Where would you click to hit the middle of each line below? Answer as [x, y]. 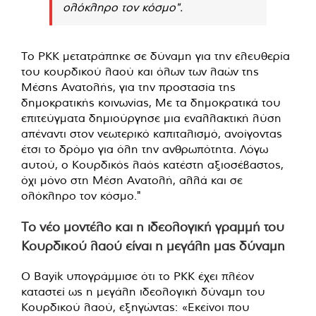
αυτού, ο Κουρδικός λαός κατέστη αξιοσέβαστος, [152, 165]
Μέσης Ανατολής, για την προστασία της [128, 87]
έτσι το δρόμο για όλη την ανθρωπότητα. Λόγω [145, 149]
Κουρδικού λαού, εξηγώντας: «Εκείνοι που [135, 307]
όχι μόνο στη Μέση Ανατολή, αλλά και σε [132, 180]
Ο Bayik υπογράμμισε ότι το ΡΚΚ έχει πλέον [138, 276]
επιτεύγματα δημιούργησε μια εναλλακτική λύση [151, 118]
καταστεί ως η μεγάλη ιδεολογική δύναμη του [143, 292]
